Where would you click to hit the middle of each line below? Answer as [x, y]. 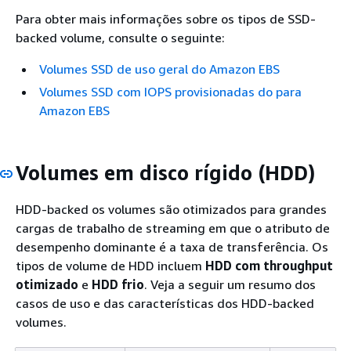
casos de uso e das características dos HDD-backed [165, 303]
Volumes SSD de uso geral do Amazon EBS [159, 69]
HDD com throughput [269, 266]
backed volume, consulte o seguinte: [120, 37]
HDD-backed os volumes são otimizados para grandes [171, 209]
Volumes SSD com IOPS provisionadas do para [170, 91]
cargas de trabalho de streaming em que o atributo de [173, 228]
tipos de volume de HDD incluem [110, 266]
